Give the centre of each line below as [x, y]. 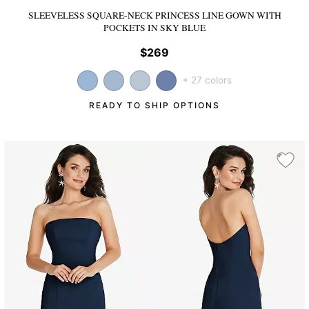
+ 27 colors [207, 80]
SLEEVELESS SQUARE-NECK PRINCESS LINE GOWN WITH [154, 15]
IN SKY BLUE [177, 27]
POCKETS [126, 27]
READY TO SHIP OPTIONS [154, 106]
